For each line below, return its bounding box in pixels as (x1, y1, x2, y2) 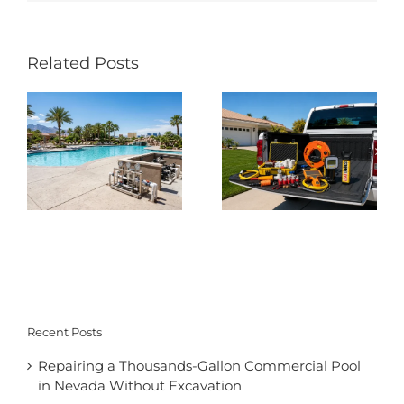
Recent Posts (27, 324, 102, 339)
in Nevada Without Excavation (38, 377, 242, 395)
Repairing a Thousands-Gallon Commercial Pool (38, 357, 361, 375)
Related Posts (27, 52, 139, 73)
